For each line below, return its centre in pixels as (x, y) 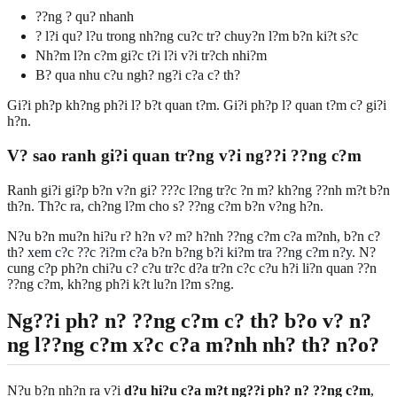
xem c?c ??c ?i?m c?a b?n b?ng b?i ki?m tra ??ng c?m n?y (190, 252)
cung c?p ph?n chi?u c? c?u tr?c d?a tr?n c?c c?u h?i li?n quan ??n (192, 268)
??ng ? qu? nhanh (85, 17)
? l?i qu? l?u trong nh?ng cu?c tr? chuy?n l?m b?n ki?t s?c (197, 36)
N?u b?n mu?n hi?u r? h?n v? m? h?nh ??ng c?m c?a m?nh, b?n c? (194, 236)
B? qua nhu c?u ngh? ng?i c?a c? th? (138, 75)
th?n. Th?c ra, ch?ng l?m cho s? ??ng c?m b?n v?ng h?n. (165, 206)
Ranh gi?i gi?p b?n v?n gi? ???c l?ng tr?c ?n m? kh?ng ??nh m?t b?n (198, 190)
